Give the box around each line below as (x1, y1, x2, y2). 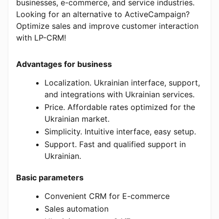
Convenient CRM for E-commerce (44, 191, 170, 201)
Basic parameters (16, 173, 84, 182)
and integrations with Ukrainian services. (44, 89, 195, 99)
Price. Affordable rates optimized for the (44, 102, 195, 112)
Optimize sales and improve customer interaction (16, 21, 198, 31)
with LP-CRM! (16, 33, 66, 43)
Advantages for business (16, 59, 112, 69)
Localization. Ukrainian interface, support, (44, 78, 200, 88)
